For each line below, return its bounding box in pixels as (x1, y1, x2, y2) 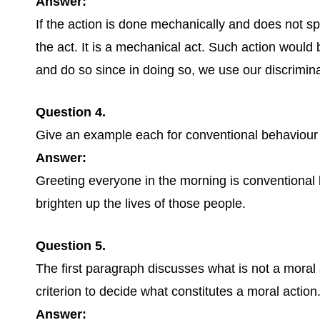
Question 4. (36, 105, 106, 119)
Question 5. (36, 239, 106, 253)
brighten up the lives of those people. (36, 196, 246, 211)
